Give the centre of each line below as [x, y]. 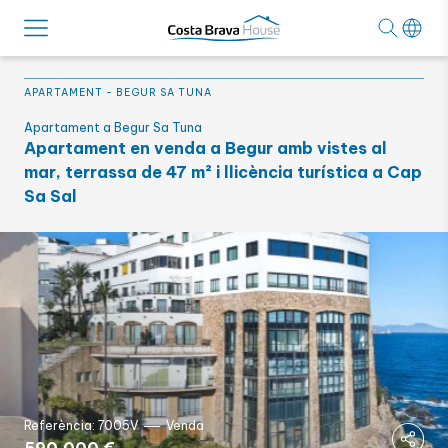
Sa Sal [50, 196]
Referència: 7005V [81, 425]
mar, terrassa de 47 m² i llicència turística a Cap [223, 172]
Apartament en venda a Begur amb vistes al [205, 148]
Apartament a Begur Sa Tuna [113, 127]
